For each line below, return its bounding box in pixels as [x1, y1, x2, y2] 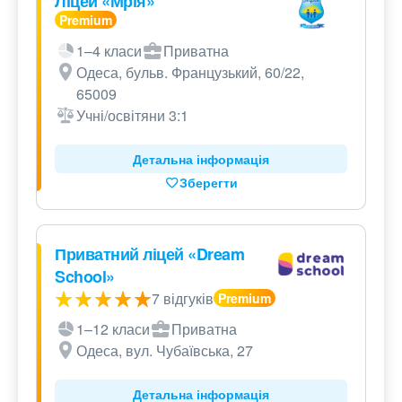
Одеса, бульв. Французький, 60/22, [76, 62, 304, 83]
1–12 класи [76, 319, 150, 340]
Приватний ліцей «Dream [55, 242, 244, 267]
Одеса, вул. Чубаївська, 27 [76, 340, 253, 362]
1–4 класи [76, 40, 142, 62]
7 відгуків [152, 288, 214, 310]
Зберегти [179, 173, 238, 192]
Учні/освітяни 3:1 [76, 105, 188, 127]
